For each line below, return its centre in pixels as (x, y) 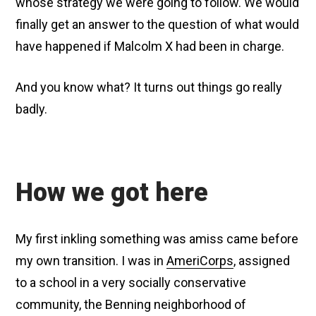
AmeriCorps (200, 261)
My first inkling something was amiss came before (157, 239)
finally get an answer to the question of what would (158, 24)
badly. (32, 109)
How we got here (112, 193)
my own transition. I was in (91, 261)
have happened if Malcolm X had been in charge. (150, 46)
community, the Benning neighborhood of (131, 304)
